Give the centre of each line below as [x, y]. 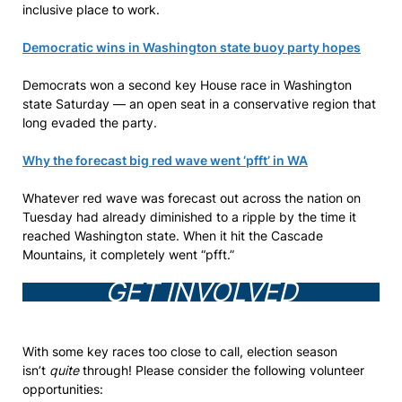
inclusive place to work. [91, 9]
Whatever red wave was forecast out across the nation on [192, 198]
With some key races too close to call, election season [180, 351]
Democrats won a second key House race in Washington [187, 85]
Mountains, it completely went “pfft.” [128, 254]
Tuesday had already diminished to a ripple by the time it [189, 217]
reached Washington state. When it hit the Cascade [173, 236]
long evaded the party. [90, 122]
